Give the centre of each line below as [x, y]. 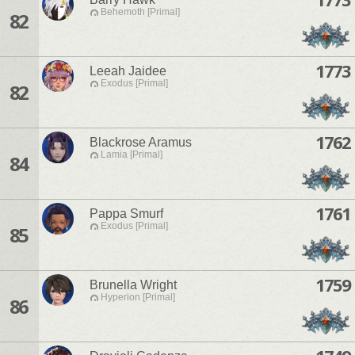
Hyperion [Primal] [138, 298]
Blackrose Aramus [141, 143]
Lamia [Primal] [132, 155]
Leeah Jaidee [128, 71]
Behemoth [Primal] [140, 12]
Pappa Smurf [126, 214]
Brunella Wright [133, 285]
